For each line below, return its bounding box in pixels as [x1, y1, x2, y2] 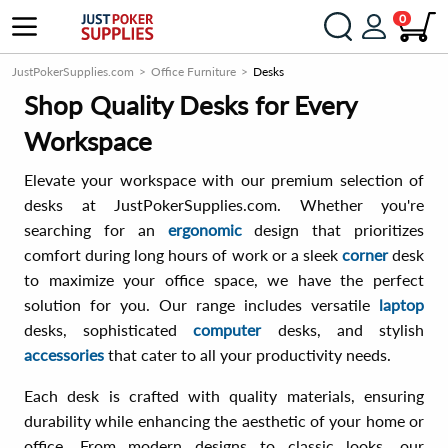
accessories [24, 345, 104, 364]
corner [341, 245, 388, 264]
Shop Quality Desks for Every [24, 89, 356, 121]
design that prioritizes [241, 220, 424, 239]
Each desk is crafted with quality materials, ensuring [24, 386, 424, 405]
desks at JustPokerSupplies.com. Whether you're [24, 195, 424, 214]
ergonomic [167, 220, 242, 239]
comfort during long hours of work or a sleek [24, 245, 342, 264]
